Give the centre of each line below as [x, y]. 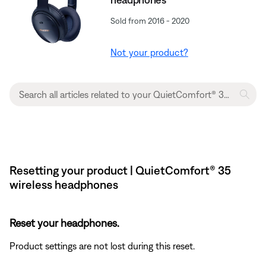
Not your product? [149, 52]
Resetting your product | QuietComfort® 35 [120, 170]
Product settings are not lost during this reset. [102, 246]
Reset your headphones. [64, 223]
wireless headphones [64, 184]
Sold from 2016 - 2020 [150, 20]
